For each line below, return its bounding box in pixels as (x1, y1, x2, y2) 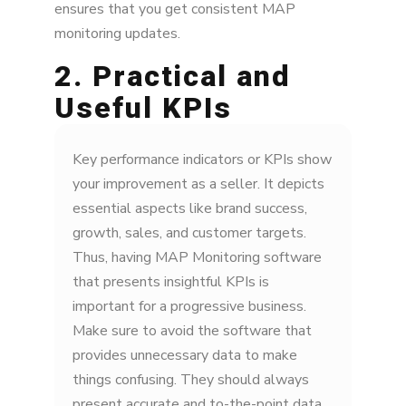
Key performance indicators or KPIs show (72, 150, 332, 170)
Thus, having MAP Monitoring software (72, 247, 322, 268)
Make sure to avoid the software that (72, 321, 312, 342)
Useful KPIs (54, 91, 232, 126)
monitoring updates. (54, 24, 180, 44)
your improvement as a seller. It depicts (72, 174, 324, 195)
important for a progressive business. (72, 296, 306, 317)
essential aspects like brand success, (72, 198, 307, 219)
